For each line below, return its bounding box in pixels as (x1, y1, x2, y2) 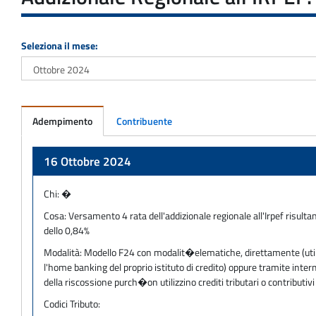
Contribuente (116, 113, 172, 128)
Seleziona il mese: (21, 37, 98, 53)
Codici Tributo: (44, 296, 100, 311)
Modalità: (44, 244, 84, 260)
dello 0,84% (44, 222, 90, 238)
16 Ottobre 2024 (44, 152, 131, 171)
